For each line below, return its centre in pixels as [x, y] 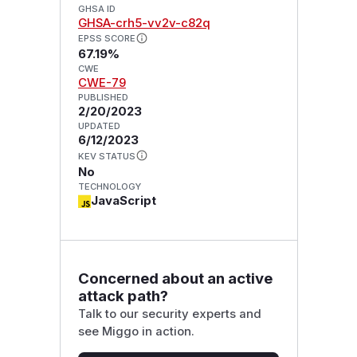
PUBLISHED [103, 98]
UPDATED [99, 126]
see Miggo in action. [136, 331]
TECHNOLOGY [109, 187]
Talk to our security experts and [169, 314]
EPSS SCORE [106, 39]
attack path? [123, 296]
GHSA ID [96, 8]
